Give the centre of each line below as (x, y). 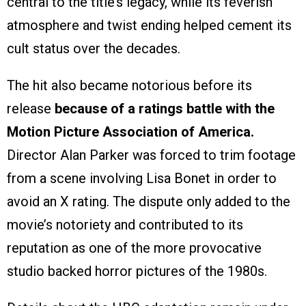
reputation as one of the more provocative (134, 248)
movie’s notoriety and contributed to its (125, 225)
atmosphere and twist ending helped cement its (149, 26)
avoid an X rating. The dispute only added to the (149, 202)
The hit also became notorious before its (129, 86)
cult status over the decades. (94, 49)
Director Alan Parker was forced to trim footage (151, 155)
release (31, 109)
